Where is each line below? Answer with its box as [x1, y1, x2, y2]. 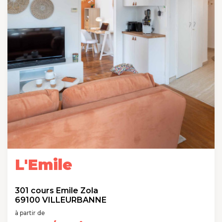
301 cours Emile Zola [15, 186, 98, 195]
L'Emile [15, 156, 72, 173]
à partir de [15, 209, 45, 217]
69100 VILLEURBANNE [15, 195, 107, 205]
